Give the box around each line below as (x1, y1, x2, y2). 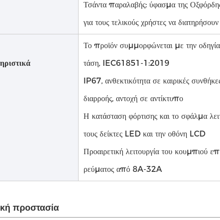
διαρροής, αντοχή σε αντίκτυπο (83, 94, 183, 103)
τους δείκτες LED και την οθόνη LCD (83, 129, 205, 138)
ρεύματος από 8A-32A (83, 165, 162, 174)
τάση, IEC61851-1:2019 (83, 58, 169, 68)
